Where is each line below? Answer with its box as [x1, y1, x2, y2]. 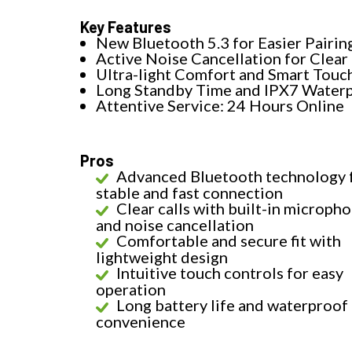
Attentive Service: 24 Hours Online [96, 96, 344, 115]
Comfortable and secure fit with [116, 231, 341, 251]
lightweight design [96, 247, 228, 267]
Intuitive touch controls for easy [116, 263, 343, 283]
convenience [96, 312, 185, 332]
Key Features [80, 17, 171, 37]
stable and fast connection [96, 183, 283, 203]
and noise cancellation [96, 215, 254, 235]
